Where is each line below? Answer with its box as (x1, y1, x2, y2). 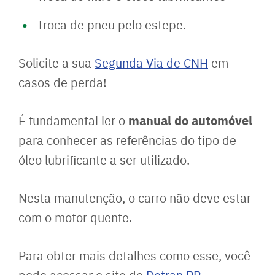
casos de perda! (18, 74, 107, 91)
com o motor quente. (18, 209, 132, 226)
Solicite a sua (18, 54, 95, 71)
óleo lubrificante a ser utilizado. (18, 151, 190, 168)
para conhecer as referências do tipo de (18, 131, 236, 149)
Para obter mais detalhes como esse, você (18, 247, 250, 264)
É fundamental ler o (18, 112, 128, 129)
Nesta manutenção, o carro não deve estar (18, 189, 251, 206)
